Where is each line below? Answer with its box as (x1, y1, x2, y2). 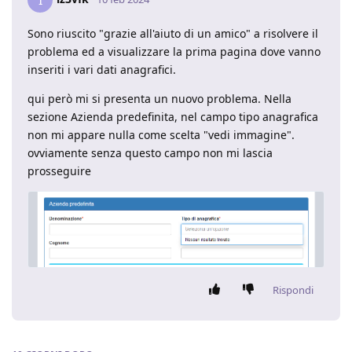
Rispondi (273, 282, 313, 297)
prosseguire (27, 163, 91, 178)
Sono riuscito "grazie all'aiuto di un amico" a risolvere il (27, 25, 318, 41)
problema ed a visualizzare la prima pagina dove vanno (27, 43, 321, 59)
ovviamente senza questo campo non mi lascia (27, 145, 273, 160)
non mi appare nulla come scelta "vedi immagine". (27, 126, 295, 142)
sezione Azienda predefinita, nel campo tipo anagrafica (27, 108, 318, 124)
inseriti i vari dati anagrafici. (27, 61, 176, 77)
